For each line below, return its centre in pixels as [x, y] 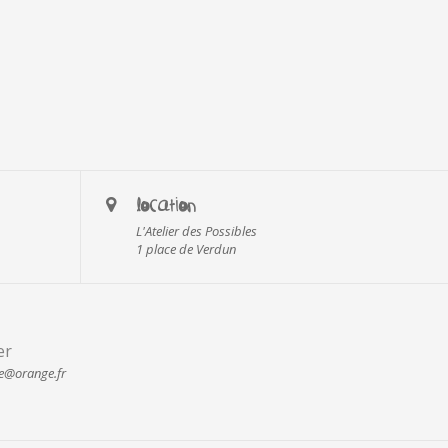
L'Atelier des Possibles [197, 231]
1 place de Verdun [186, 249]
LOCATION [166, 205]
